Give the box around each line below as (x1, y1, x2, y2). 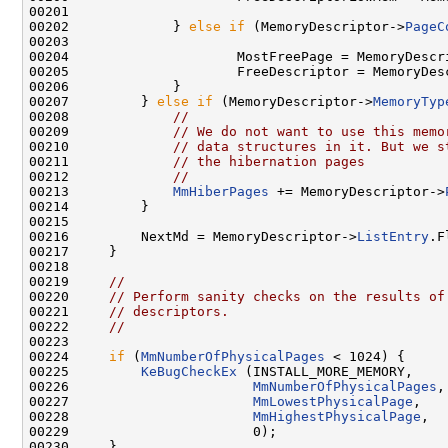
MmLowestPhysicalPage (253, 393, 413, 409)
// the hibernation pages (173, 153, 365, 169)
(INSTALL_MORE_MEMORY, (237, 363, 413, 379)
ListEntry (357, 228, 429, 244)
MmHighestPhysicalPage (253, 408, 421, 424)
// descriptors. (109, 303, 229, 319)
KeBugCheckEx (141, 363, 237, 379)
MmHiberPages (173, 183, 269, 199)
